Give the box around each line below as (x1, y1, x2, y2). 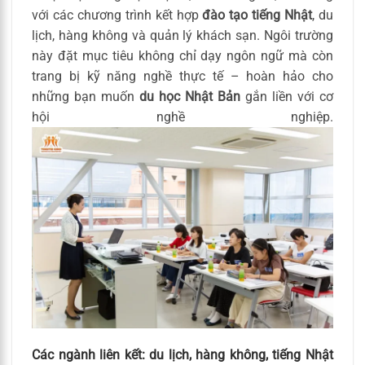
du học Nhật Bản (139, 88, 240, 104)
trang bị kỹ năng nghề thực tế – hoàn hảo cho (32, 68, 333, 84)
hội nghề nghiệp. (32, 108, 333, 125)
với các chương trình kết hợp (32, 7, 203, 23)
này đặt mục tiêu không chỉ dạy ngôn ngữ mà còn (32, 47, 333, 64)
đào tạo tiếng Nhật (202, 7, 313, 23)
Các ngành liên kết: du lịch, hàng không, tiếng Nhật (32, 347, 333, 363)
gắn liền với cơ (240, 88, 333, 104)
